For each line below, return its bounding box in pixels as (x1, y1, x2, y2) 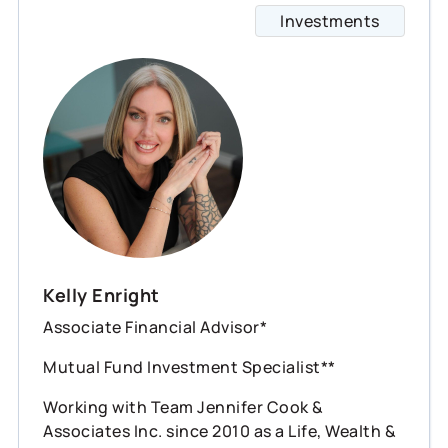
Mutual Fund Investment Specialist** (43, 355, 336, 378)
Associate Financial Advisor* (43, 315, 267, 338)
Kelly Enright (43, 282, 160, 307)
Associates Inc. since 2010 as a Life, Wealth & (43, 419, 396, 442)
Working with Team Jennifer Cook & (43, 395, 324, 418)
